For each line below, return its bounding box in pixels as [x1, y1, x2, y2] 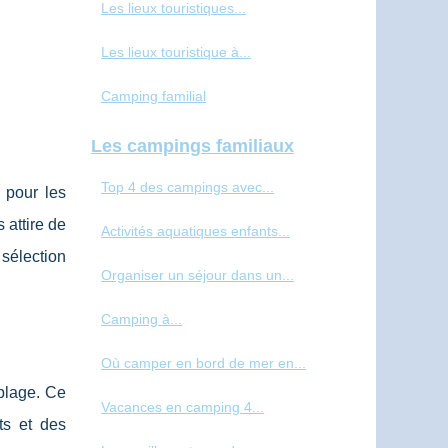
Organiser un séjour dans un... [101, 267, 294, 284]
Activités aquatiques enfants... [101, 223, 290, 240]
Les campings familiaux [91, 136, 294, 157]
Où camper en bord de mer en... [101, 355, 306, 372]
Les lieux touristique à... [101, 44, 251, 61]
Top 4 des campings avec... [101, 179, 274, 196]
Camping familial [101, 88, 206, 105]
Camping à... [101, 311, 182, 328]
